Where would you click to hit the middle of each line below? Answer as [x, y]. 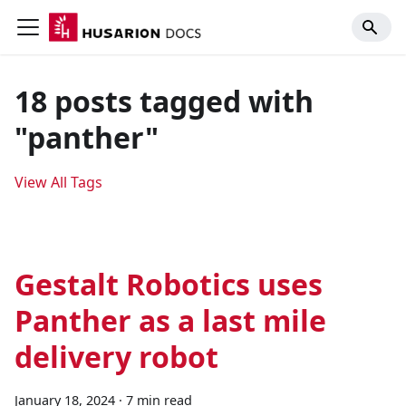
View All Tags [58, 182]
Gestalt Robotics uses [169, 284]
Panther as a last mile [170, 320]
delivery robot [116, 357]
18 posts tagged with [164, 101]
